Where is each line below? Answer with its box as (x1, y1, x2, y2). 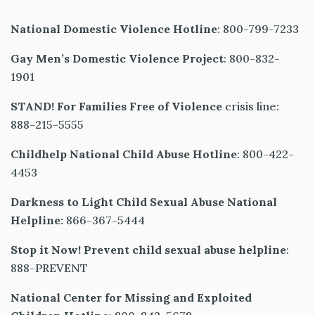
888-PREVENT (11, 261, 99, 276)
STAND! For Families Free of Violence (11, 99, 222, 114)
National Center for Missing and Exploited (11, 290, 252, 305)
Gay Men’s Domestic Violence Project (11, 51, 224, 66)
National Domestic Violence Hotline (11, 22, 217, 37)
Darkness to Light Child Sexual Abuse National (11, 195, 277, 210)
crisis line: (222, 99, 279, 114)
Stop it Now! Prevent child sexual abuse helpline (11, 243, 286, 257)
